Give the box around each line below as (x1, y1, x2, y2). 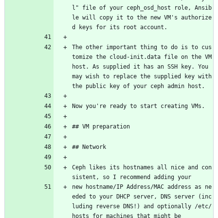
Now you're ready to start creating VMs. (72, 103, 205, 110)
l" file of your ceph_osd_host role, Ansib (72, 4, 212, 12)
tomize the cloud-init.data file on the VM (72, 54, 212, 61)
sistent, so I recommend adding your (72, 174, 191, 181)
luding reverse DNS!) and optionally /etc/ (72, 203, 212, 210)
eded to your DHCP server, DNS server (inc (72, 193, 212, 200)
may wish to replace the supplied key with (72, 73, 212, 80)
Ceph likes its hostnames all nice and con (72, 164, 212, 171)
